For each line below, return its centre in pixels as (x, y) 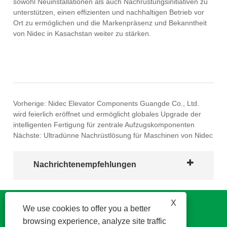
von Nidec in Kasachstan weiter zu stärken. (82, 34)
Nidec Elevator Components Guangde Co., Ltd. (124, 103)
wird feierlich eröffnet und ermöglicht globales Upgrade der (107, 114)
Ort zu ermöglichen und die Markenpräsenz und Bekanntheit (110, 23)
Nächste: (29, 135)
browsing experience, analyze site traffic (94, 221)
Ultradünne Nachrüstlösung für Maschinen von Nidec (128, 135)
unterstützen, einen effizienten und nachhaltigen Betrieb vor (109, 12)
